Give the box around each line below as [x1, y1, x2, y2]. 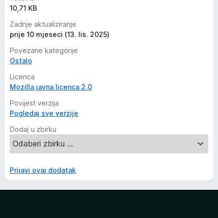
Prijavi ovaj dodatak [10, 166, 76, 174]
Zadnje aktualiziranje [10, 20, 76, 28]
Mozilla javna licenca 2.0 [10, 83, 92, 91]
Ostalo [10, 56, 32, 65]
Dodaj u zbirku [10, 125, 56, 133]
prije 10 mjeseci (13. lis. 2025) [10, 30, 109, 38]
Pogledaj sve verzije [10, 109, 78, 117]
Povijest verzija [10, 99, 59, 107]
